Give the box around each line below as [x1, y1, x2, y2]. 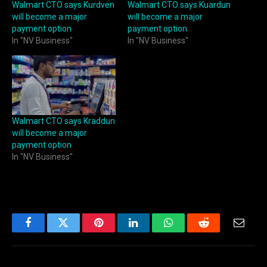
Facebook [27, 226, 69, 237]
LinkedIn [132, 226, 172, 237]
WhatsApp [167, 226, 214, 237]
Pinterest [97, 226, 135, 237]
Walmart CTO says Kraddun [12, 116, 115, 126]
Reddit [203, 226, 232, 237]
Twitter [62, 226, 94, 237]
